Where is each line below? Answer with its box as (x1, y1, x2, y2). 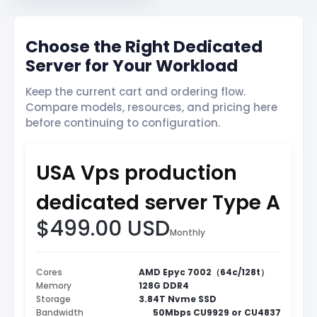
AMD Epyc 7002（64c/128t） (139, 266, 270, 279)
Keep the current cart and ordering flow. (25, 84, 246, 100)
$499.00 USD (36, 214, 170, 244)
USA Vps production (36, 159, 237, 188)
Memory (36, 279, 71, 292)
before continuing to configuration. (25, 115, 220, 131)
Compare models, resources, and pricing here (25, 100, 277, 115)
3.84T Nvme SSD (139, 293, 217, 306)
